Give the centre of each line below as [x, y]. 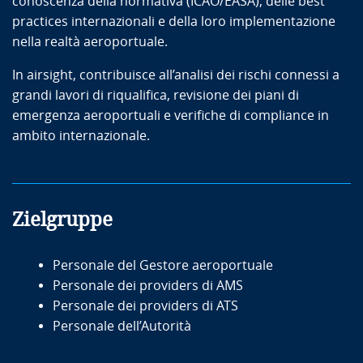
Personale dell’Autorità [122, 326]
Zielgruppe [62, 219]
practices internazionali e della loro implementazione [174, 21]
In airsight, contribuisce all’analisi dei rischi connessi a [176, 75]
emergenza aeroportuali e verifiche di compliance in [171, 115]
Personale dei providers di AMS [148, 285]
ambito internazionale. [83, 135]
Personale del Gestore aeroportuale [164, 265]
